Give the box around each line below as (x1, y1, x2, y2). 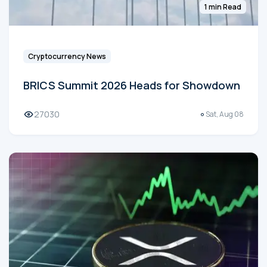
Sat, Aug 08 (206, 108, 244, 119)
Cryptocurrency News (28, 51, 106, 62)
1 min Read (204, 2, 241, 13)
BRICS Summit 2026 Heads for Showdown (23, 78, 240, 93)
